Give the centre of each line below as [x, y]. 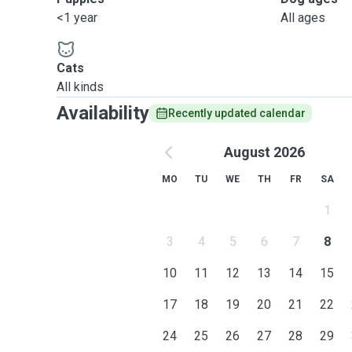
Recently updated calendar [237, 113]
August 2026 [264, 152]
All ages [303, 18]
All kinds [80, 87]
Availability [103, 113]
